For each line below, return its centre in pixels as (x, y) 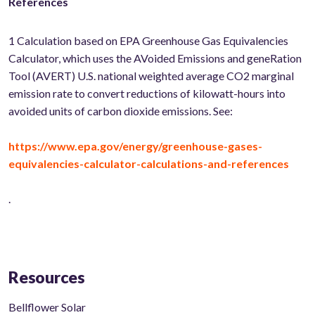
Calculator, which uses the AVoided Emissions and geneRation (155, 58)
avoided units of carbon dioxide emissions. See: (121, 111)
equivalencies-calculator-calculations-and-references (149, 164)
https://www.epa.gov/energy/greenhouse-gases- (135, 146)
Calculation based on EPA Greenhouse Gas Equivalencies (152, 41)
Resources (47, 277)
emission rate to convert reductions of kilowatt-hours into (147, 94)
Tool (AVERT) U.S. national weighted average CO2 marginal (151, 76)
